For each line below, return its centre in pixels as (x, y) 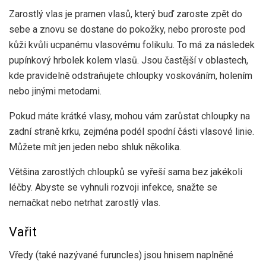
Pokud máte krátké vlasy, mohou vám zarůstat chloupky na (129, 116)
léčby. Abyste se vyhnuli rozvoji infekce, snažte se (113, 187)
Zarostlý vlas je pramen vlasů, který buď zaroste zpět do (126, 14)
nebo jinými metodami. (55, 91)
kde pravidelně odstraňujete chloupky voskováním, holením (131, 75)
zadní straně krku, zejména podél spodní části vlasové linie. (132, 131)
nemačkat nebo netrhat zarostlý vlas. (85, 202)
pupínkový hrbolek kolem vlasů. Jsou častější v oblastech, (129, 60)
